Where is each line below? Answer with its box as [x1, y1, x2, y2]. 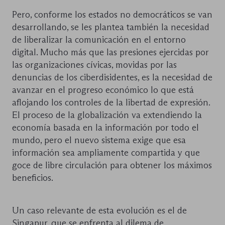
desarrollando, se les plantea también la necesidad [12, 22, 209, 33]
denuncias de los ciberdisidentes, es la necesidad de [12, 72, 212, 83]
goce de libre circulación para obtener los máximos [12, 160, 212, 171]
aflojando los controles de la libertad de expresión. [12, 97, 210, 108]
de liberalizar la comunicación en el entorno [12, 34, 186, 46]
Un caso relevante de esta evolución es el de [12, 205, 187, 216]
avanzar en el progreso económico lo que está [12, 84, 194, 96]
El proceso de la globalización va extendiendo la [12, 109, 202, 121]
